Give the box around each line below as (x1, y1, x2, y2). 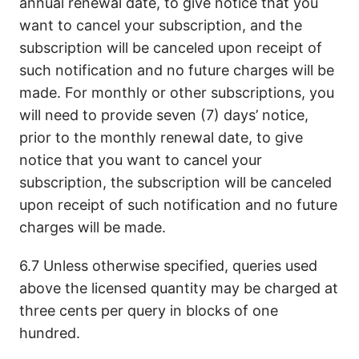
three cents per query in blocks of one (19, 302, 278, 319)
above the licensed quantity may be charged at (19, 280, 338, 296)
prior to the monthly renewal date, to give (19, 129, 303, 146)
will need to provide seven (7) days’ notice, (19, 107, 309, 123)
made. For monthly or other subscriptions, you (19, 84, 334, 101)
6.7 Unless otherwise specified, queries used (19, 257, 317, 274)
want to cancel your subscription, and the (19, 17, 302, 34)
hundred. (19, 325, 80, 341)
